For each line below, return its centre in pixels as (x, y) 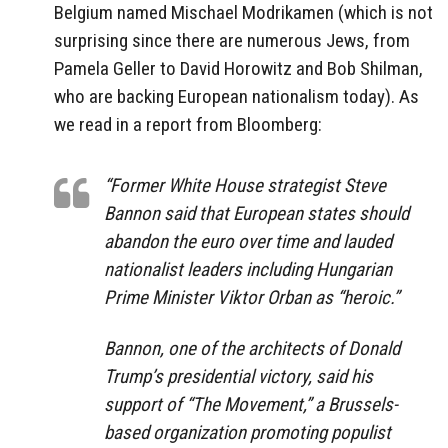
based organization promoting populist (247, 433)
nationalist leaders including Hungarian (248, 270)
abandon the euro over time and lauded (248, 242)
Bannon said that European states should (256, 214)
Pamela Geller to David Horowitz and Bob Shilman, (238, 69)
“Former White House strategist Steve (245, 186)
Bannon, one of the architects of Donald (252, 349)
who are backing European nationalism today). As (236, 97)
